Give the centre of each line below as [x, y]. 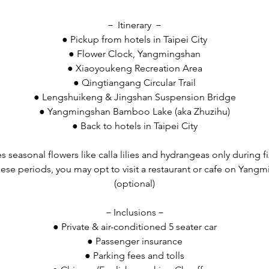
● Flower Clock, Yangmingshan [134, 54]
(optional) [134, 183]
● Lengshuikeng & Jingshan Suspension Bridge [134, 97]
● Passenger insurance [134, 241]
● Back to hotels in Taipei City [134, 126]
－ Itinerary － [134, 25]
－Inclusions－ [134, 212]
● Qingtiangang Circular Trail [134, 83]
